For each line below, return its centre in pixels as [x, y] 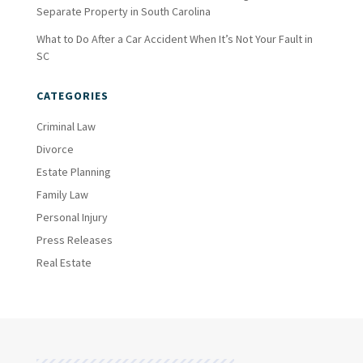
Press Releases [74, 239]
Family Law [62, 194]
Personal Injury [72, 217]
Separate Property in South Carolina [123, 12]
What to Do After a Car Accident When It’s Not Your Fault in [174, 38]
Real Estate [64, 262]
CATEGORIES [72, 95]
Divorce [55, 149]
